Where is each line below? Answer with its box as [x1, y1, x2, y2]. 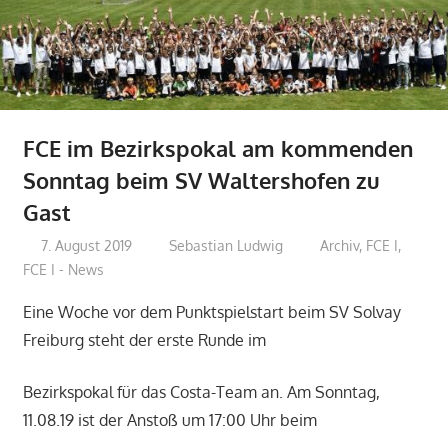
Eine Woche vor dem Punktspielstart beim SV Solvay [22, 302, 401, 323]
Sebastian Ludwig [169, 237, 284, 255]
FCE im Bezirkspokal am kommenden [22, 133, 413, 162]
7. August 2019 [41, 237, 133, 255]
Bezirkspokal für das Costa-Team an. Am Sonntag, [22, 382, 380, 403]
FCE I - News [22, 261, 104, 279]
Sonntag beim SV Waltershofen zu [22, 165, 380, 194]
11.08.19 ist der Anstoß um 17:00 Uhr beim [22, 410, 317, 431]
